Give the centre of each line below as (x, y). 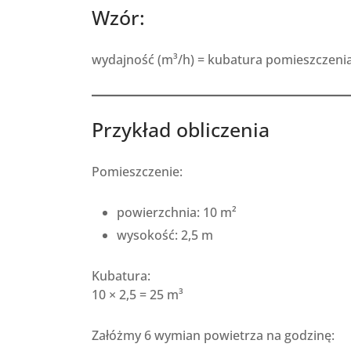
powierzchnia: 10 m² (176, 213)
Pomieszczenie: (137, 172)
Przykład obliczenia (181, 130)
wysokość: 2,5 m (165, 235)
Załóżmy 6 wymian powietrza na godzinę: (213, 336)
